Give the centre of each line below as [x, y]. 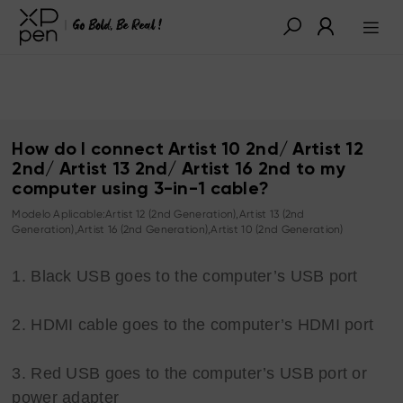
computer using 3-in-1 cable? [141, 189]
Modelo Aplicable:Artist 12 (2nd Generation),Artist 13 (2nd [158, 214]
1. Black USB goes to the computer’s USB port [185, 276]
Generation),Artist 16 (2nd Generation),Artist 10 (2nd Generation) [178, 229]
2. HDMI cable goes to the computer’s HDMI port [193, 324]
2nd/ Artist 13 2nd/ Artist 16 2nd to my [179, 170]
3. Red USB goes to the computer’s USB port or [190, 373]
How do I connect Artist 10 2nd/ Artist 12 [188, 150]
